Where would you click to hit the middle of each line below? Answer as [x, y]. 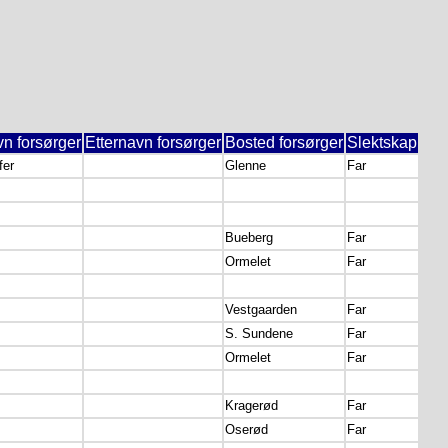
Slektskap [382, 142]
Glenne [245, 165]
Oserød [246, 429]
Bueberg [249, 237]
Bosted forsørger [284, 142]
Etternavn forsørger [153, 142]
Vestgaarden [261, 309]
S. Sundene [259, 333]
